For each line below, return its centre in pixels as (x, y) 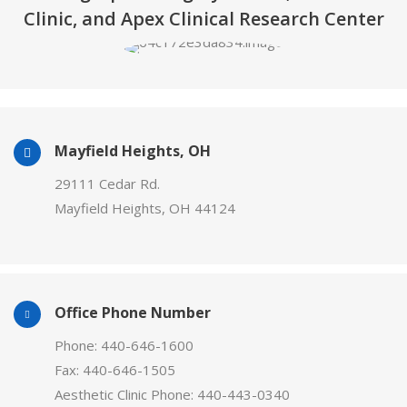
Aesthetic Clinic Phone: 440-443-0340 (172, 395)
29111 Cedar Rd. (107, 184)
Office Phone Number (133, 313)
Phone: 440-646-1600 (124, 346)
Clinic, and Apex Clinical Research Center (203, 19)
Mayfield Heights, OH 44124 (145, 208)
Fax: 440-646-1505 (115, 370)
